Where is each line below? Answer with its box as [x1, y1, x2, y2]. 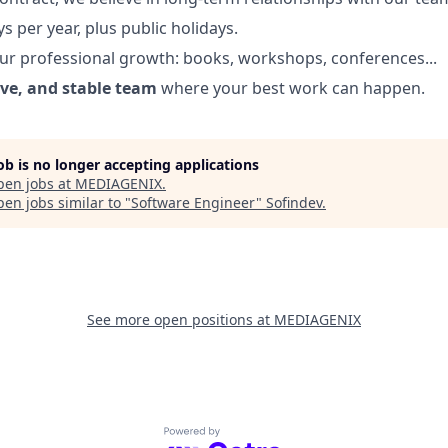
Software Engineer [131, 193, 256, 213]
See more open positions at [87, 310, 274, 330]
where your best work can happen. [157, 77, 425, 100]
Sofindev [266, 193, 322, 213]
